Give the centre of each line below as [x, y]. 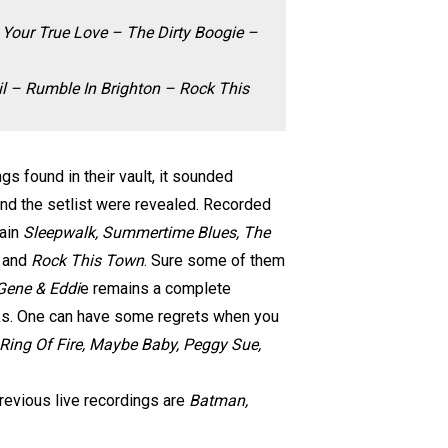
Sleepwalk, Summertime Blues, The [146, 232]
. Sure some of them [214, 260]
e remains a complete [155, 288]
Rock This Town [85, 260]
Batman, [218, 400]
